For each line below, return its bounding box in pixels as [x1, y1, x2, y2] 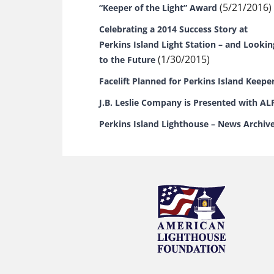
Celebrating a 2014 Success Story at [99, 23, 248, 35]
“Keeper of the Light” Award [99, 2, 217, 13]
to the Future [99, 54, 155, 65]
